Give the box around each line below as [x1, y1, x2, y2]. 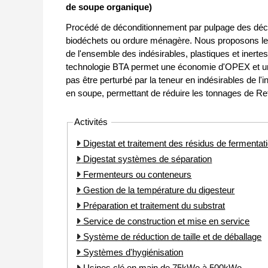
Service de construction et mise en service [81, 216, 250, 227]
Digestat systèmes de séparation [81, 154, 212, 165]
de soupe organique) [66, 2, 152, 13]
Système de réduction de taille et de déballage [81, 232, 262, 242]
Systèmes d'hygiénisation [81, 247, 184, 258]
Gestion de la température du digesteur [81, 185, 235, 196]
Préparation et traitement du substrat [81, 200, 226, 211]
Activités [74, 117, 111, 127]
